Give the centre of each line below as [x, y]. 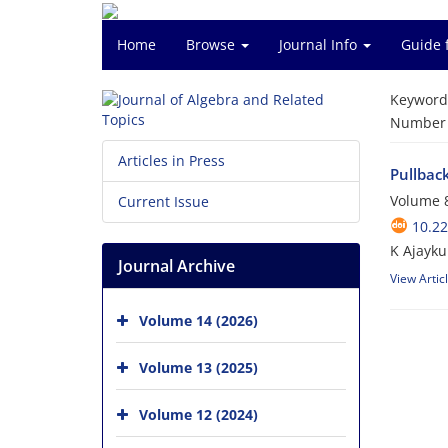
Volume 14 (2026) [198, 320]
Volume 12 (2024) [198, 414]
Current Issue [163, 201]
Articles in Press [171, 160]
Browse [212, 44]
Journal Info [320, 44]
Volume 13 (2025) [198, 367]
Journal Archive [176, 266]
